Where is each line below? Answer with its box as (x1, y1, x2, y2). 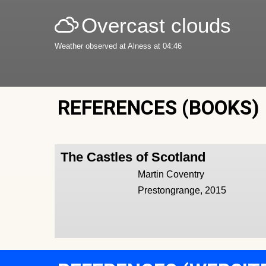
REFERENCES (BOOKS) (58, 96, 259, 119)
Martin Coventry (138, 169, 205, 179)
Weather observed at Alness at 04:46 (55, 41, 182, 50)
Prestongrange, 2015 (138, 185, 227, 195)
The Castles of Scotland (61, 149, 205, 164)
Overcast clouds (81, 13, 231, 37)
